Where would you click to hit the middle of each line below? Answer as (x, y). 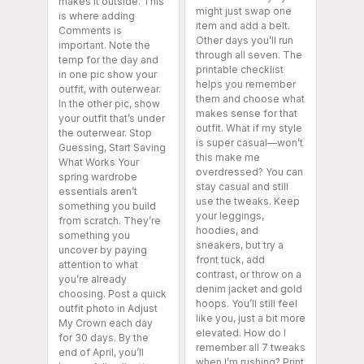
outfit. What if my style (249, 128)
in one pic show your (108, 75)
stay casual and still (242, 187)
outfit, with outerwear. (110, 89)
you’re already (93, 279)
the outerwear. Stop (105, 133)
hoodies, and (227, 231)
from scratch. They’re (110, 221)
